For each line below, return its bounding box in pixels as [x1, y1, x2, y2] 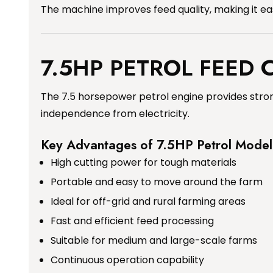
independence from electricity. [41, 107, 190, 121]
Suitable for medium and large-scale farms [51, 233, 257, 248]
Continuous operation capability [51, 253, 204, 268]
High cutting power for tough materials [51, 155, 236, 170]
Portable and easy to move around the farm [51, 175, 263, 190]
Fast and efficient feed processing [51, 214, 214, 229]
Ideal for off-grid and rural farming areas [51, 194, 246, 209]
